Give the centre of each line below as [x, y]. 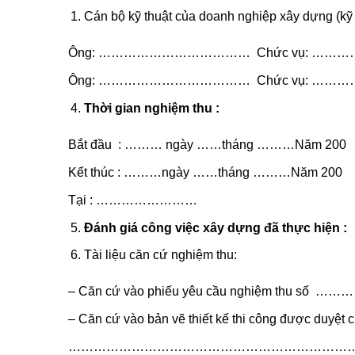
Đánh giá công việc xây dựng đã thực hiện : [216, 227]
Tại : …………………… [132, 200]
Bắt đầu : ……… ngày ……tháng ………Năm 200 [207, 144]
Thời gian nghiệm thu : [152, 108]
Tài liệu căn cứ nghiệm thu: [161, 255]
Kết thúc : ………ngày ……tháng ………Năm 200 [205, 172]
